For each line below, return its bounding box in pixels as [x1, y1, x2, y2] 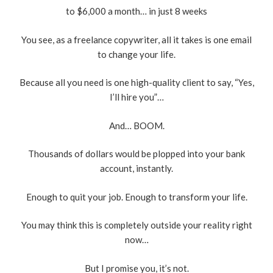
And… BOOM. [108, 119, 165, 131]
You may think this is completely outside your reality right [21, 219, 252, 231]
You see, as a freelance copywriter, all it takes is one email [21, 34, 252, 45]
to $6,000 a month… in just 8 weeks [66, 5, 207, 17]
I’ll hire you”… [109, 91, 164, 103]
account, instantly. [100, 163, 173, 174]
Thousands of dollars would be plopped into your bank [28, 148, 245, 160]
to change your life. [97, 48, 175, 60]
